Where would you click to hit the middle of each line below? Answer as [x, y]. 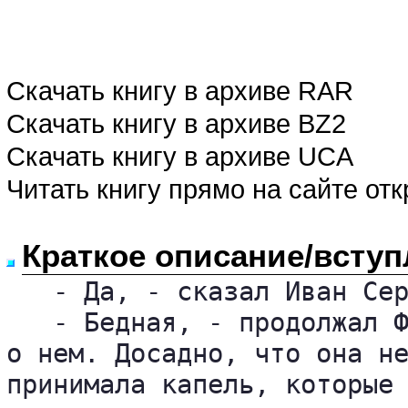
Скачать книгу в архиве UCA [180, 156]
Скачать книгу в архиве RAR [180, 91]
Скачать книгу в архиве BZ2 [176, 123]
